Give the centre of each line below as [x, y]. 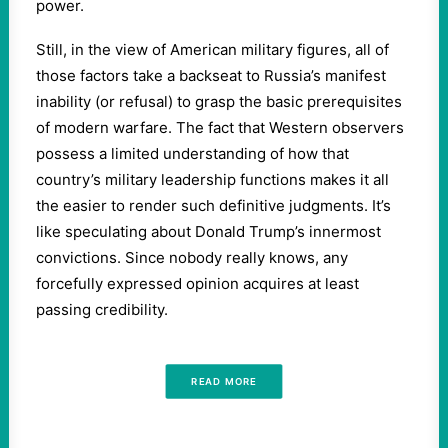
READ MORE [224, 381]
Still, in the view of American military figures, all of [212, 49]
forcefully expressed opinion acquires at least [197, 283]
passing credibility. [102, 309]
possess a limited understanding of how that [192, 153]
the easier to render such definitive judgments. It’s [213, 205]
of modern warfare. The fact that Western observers [220, 127]
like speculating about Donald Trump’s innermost [208, 231]
